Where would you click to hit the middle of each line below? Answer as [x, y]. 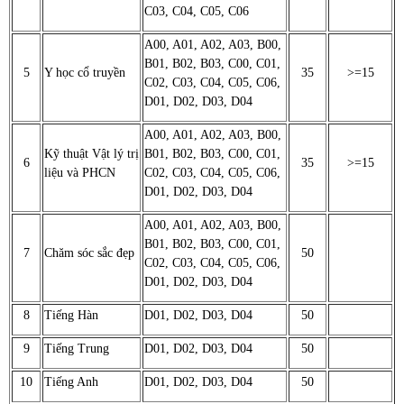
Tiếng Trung [77, 349]
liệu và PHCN [80, 173]
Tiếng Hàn [71, 316]
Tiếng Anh [71, 382]
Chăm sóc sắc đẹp [89, 253]
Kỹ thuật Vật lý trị [92, 154]
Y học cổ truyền [85, 73]
